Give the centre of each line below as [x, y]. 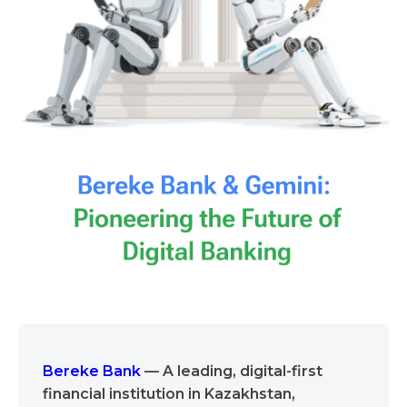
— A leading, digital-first [232, 371]
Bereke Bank [92, 371]
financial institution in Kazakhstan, [169, 394]
